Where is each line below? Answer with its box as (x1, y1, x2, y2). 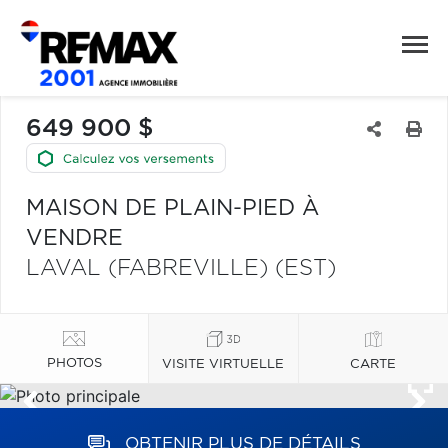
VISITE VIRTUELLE (162, 357, 285, 371)
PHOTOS (46, 356, 102, 370)
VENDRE (26, 227, 123, 249)
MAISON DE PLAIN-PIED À (26, 197, 319, 219)
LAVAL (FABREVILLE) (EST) (26, 257, 336, 279)
